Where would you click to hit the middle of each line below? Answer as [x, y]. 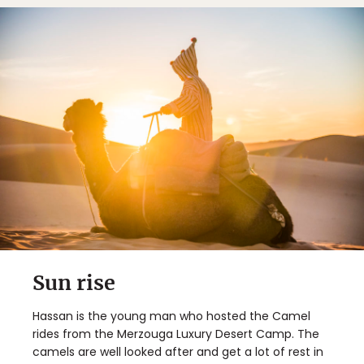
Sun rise [74, 282]
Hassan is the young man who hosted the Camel [171, 316]
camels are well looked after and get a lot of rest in [178, 351]
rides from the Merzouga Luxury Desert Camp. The [176, 334]
